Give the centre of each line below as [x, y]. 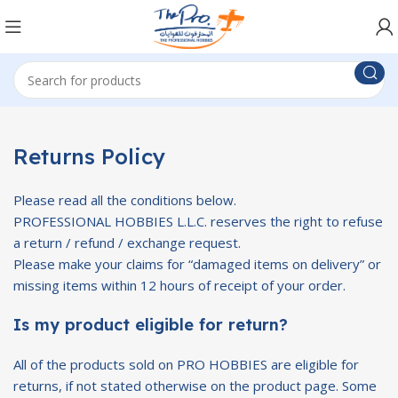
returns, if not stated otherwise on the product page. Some [195, 386]
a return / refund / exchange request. [127, 243]
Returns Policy [89, 156]
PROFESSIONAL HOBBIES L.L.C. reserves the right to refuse [198, 221]
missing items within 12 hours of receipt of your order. [179, 285]
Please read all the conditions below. [125, 200]
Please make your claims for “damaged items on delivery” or [197, 264]
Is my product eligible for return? [151, 325]
